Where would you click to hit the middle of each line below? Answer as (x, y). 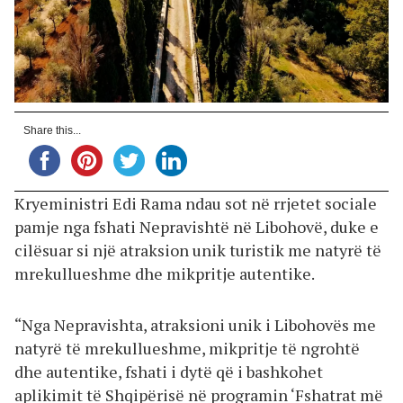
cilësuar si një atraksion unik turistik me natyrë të (198, 250)
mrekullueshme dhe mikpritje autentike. (165, 273)
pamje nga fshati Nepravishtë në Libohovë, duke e (197, 226)
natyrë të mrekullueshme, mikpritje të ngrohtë (187, 349)
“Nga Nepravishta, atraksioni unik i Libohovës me (195, 325)
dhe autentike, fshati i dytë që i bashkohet (169, 372)
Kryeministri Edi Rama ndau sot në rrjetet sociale (196, 203)
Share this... (52, 130)
